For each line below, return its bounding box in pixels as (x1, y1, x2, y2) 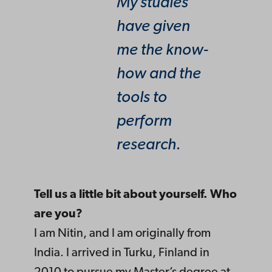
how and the (117, 66, 201, 83)
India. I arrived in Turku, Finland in (34, 247, 209, 260)
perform (117, 113, 172, 130)
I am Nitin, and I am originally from (34, 228, 211, 240)
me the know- (117, 42, 208, 59)
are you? (34, 208, 83, 221)
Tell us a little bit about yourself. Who (34, 189, 237, 202)
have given (117, 18, 190, 35)
